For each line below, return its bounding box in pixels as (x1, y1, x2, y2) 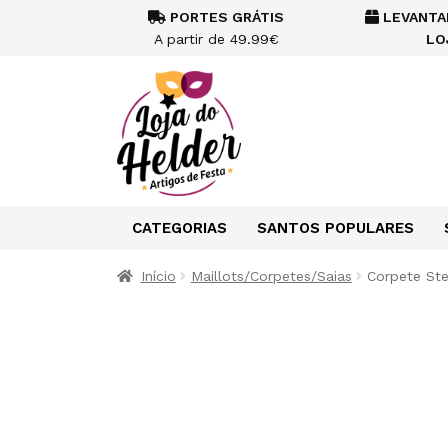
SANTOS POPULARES (257, 219, 414, 237)
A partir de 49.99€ (153, 31, 279, 47)
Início (140, 268, 176, 284)
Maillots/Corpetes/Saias (190, 268, 352, 284)
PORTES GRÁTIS (166, 9, 284, 25)
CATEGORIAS (132, 219, 227, 237)
